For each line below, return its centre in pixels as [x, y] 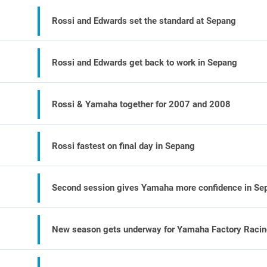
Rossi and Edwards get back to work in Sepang [145, 63]
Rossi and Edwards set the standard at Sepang [144, 21]
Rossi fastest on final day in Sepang [124, 146]
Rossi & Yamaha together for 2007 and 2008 [142, 104]
